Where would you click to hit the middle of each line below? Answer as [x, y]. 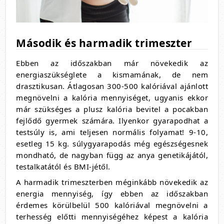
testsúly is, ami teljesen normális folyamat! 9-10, [112, 132]
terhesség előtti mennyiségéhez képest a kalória [112, 217]
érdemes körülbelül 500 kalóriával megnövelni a [112, 205]
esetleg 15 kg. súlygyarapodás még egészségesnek [112, 144]
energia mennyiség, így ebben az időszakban [112, 194]
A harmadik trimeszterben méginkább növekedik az [112, 182]
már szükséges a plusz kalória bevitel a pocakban [112, 109]
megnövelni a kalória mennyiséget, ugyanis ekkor [112, 98]
